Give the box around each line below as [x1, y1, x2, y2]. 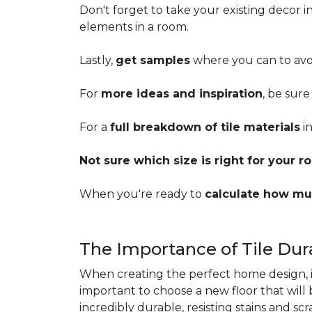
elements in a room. [79, 20, 189, 33]
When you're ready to [79, 187, 205, 201]
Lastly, [79, 54, 116, 67]
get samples [116, 54, 190, 67]
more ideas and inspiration [101, 87, 263, 100]
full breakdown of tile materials [110, 120, 300, 134]
